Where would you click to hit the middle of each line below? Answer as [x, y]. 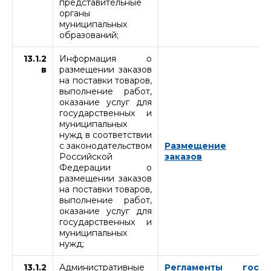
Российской [86, 156]
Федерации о [106, 167]
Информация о [106, 58]
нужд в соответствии [106, 135]
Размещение [195, 145]
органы [75, 13]
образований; [89, 35]
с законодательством [106, 145]
